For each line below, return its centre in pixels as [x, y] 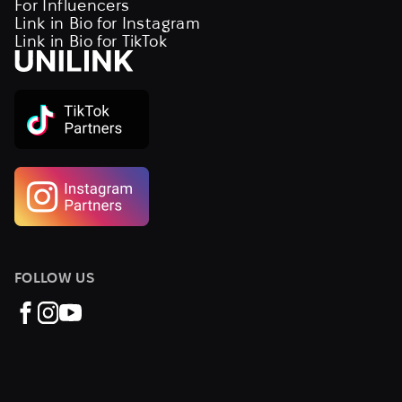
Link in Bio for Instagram [107, 23]
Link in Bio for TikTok [91, 41]
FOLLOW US [54, 278]
